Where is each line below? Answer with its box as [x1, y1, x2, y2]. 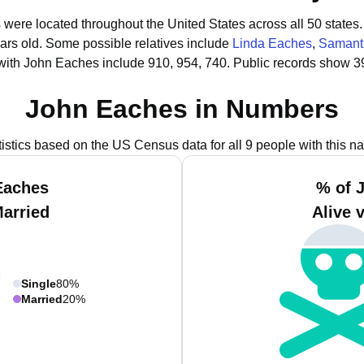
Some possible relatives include [45, 37, 232, 50]
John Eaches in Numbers [25, 94, 339, 123]
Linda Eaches [232, 37, 312, 50]
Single [21, 276, 56, 290]
